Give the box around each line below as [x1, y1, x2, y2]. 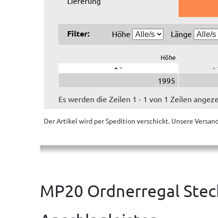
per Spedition [94, 116, 135, 126]
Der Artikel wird [44, 116, 94, 126]
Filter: [67, 28, 90, 39]
